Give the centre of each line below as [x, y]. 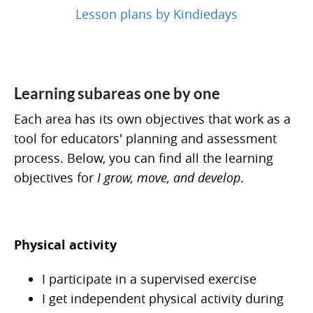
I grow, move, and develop [169, 178]
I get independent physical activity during [163, 299]
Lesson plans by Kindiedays [156, 14]
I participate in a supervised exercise [149, 279]
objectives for [56, 178]
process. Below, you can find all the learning [144, 158]
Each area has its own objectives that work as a [152, 119]
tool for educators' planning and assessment [145, 139]
